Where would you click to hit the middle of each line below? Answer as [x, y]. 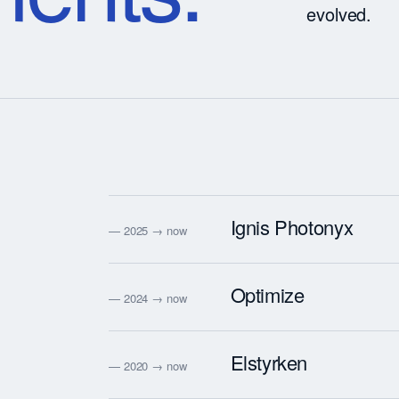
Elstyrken [269, 362]
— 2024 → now [148, 297]
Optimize [267, 294]
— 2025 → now [148, 230]
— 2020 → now [148, 365]
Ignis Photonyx [292, 226]
